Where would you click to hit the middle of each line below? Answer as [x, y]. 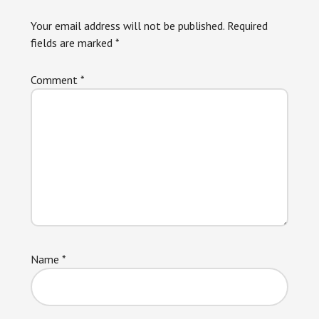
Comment [55, 80]
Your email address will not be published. [127, 26]
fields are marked [73, 43]
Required [247, 26]
